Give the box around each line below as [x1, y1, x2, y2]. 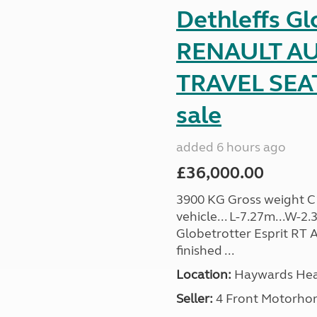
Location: [175, 267, 231, 282]
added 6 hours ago [175, 139, 286, 155]
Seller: [175, 291, 213, 306]
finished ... [175, 243, 234, 258]
